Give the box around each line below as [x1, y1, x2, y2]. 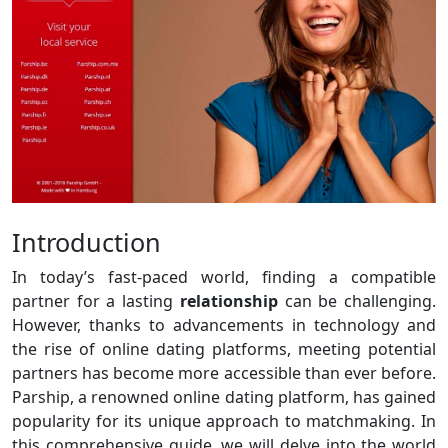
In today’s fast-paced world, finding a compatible [12, 265, 436, 288]
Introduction [12, 224, 161, 259]
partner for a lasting [12, 289, 180, 312]
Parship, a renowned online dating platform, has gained [12, 385, 436, 408]
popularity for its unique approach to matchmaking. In [12, 409, 436, 432]
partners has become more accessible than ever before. [12, 361, 436, 384]
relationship [179, 289, 278, 312]
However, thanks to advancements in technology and [12, 313, 436, 336]
